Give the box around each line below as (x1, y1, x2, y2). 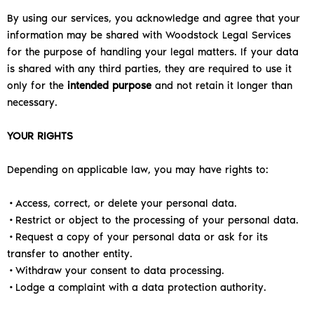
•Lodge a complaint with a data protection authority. (7, 281, 266, 294)
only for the (7, 79, 67, 93)
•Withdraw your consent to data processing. (7, 264, 224, 278)
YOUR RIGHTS (7, 130, 73, 143)
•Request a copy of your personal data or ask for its (7, 231, 268, 244)
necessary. (7, 96, 57, 109)
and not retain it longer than (151, 79, 292, 93)
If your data (240, 46, 299, 59)
